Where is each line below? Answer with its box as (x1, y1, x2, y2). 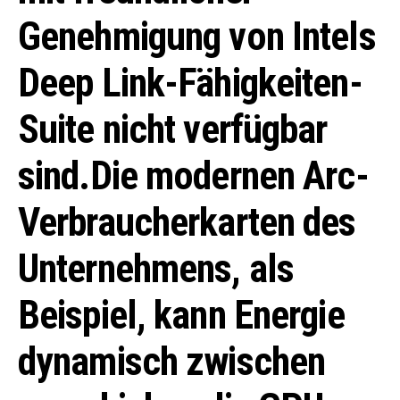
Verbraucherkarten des (18, 199, 356, 246)
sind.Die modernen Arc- (18, 153, 369, 199)
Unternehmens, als (18, 246, 295, 292)
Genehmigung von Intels (18, 13, 376, 60)
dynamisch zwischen (18, 338, 326, 385)
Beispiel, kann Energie (18, 292, 345, 338)
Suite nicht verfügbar (18, 106, 328, 153)
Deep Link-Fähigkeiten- (18, 60, 362, 106)
